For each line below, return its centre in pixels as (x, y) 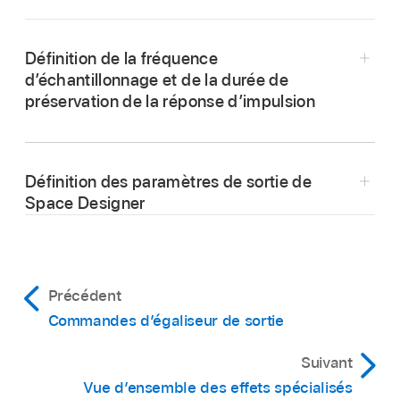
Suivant (326, 362)
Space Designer (85, 203)
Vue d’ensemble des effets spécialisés (217, 387)
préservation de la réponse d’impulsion (170, 101)
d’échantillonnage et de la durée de (157, 80)
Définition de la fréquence (121, 58)
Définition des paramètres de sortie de (168, 182)
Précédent (84, 296)
